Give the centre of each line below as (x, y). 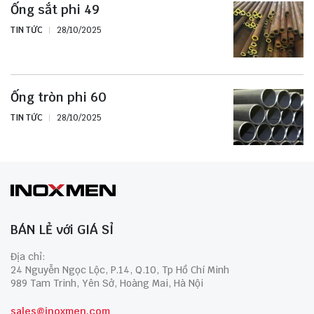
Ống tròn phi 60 (59, 97)
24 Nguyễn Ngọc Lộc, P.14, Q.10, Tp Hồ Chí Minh (120, 270)
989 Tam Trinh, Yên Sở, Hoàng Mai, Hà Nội (107, 284)
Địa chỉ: (28, 257)
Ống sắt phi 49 (55, 10)
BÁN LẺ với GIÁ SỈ (62, 230)
